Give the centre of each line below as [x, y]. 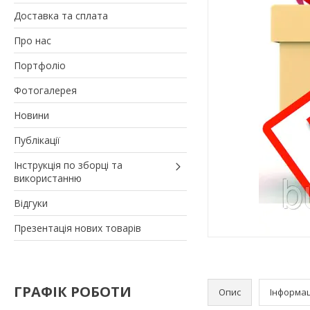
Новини [31, 115]
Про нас [33, 40]
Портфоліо [40, 65]
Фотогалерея [45, 90]
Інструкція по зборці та [68, 165]
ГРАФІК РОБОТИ [73, 291]
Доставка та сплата [61, 15]
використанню [48, 178]
